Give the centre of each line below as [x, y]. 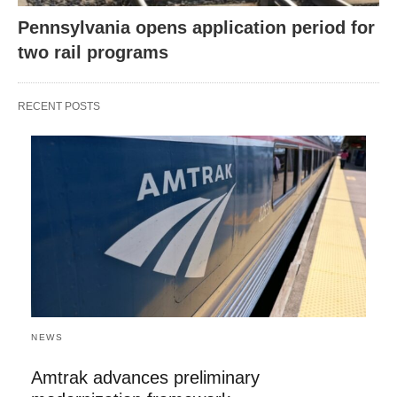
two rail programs [93, 52]
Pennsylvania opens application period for [196, 27]
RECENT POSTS [59, 106]
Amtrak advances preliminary [145, 377]
